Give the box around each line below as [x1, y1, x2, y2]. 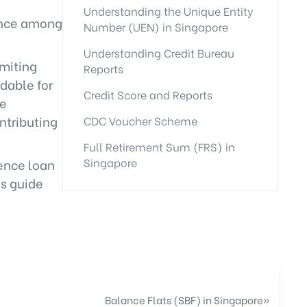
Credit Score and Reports [84, 86, 212, 102]
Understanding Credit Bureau [84, 45, 234, 60]
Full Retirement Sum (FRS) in [84, 138, 235, 154]
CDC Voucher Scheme [84, 112, 197, 128]
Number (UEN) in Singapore [84, 19, 228, 34]
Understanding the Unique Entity [84, 3, 254, 19]
